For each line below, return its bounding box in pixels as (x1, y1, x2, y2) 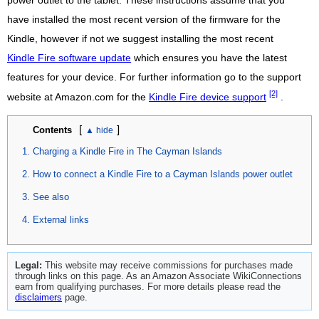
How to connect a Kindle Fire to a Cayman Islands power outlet (33, 169, 293, 180)
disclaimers (15, 292, 62, 303)
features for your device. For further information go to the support (7, 72, 301, 83)
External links (33, 214, 89, 226)
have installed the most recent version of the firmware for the (7, 14, 281, 26)
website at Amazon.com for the (7, 92, 149, 103)
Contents (33, 125, 72, 136)
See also (33, 192, 69, 203)
